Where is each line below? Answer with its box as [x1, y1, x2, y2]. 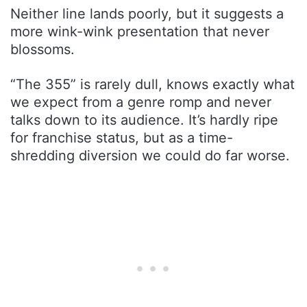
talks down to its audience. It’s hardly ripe [10, 111, 278, 128]
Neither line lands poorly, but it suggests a [10, 5, 284, 22]
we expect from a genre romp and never [10, 93, 271, 110]
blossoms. [10, 40, 75, 58]
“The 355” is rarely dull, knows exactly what [10, 75, 295, 93]
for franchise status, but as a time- [10, 129, 233, 146]
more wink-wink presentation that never [10, 23, 269, 40]
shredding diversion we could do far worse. [10, 147, 290, 164]
